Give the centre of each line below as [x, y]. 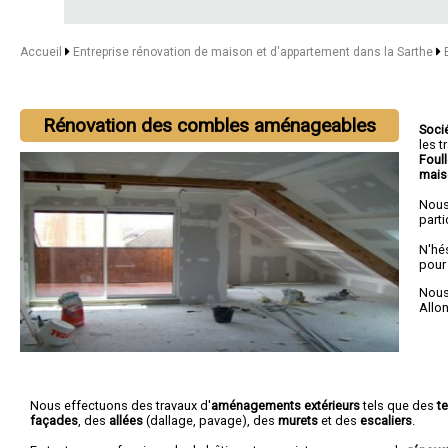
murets [298, 420]
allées [126, 420]
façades [54, 420]
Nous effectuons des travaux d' [120, 405]
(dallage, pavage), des [210, 420]
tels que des [398, 405]
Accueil [41, 52]
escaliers [386, 420]
